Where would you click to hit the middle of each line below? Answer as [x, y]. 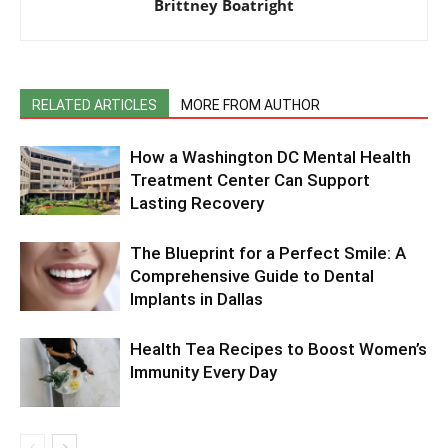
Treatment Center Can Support [250, 180]
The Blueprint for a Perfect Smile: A [268, 253]
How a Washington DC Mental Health [270, 157]
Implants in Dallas [196, 299]
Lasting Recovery [197, 203]
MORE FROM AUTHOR [250, 105]
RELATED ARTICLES [94, 105]
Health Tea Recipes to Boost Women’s [278, 349]
